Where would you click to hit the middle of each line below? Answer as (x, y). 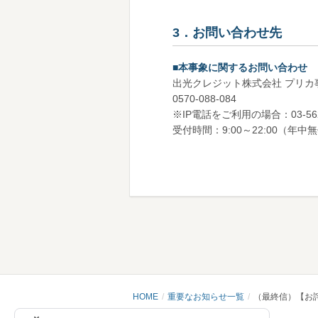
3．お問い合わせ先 (227, 33)
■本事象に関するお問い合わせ (240, 67)
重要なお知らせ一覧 (206, 297)
